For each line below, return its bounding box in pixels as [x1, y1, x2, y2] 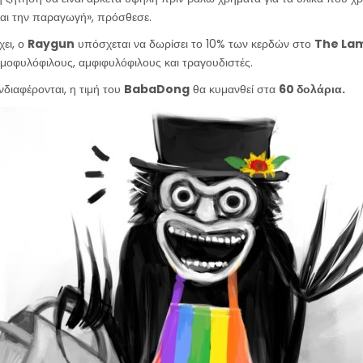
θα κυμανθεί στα [189, 80, 279, 97]
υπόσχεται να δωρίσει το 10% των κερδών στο [74, 35, 314, 52]
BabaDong [123, 80, 190, 97]
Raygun [27, 35, 75, 52]
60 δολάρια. [278, 80, 345, 97]
